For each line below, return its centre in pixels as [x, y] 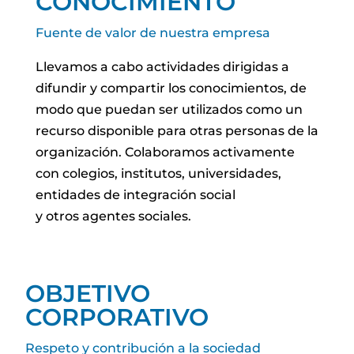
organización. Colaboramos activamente [165, 152]
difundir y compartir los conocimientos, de [171, 88]
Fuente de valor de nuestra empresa [153, 32]
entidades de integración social [135, 194]
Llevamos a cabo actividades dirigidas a [162, 66]
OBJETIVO [88, 293]
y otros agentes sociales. [113, 216]
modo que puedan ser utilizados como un [169, 109]
